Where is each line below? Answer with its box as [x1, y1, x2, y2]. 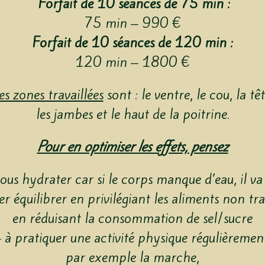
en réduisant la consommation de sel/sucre [12, 209, 253, 228]
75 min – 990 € [84, 14, 181, 33]
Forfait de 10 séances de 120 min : [32, 33, 233, 53]
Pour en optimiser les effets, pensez [37, 137, 228, 157]
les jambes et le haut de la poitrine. [35, 105, 230, 124]
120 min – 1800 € [75, 53, 190, 72]
